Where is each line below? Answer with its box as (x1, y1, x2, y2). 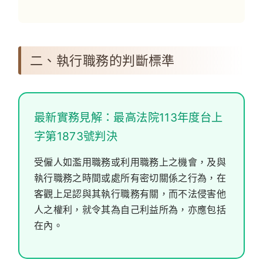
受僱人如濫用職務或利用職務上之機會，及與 (34, 156, 227, 168)
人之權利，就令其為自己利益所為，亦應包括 (34, 203, 227, 215)
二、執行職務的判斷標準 (30, 52, 175, 68)
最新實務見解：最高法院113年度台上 (34, 110, 223, 124)
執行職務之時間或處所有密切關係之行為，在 (34, 171, 227, 184)
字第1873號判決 (34, 129, 118, 143)
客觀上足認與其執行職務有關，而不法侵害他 (34, 187, 227, 200)
